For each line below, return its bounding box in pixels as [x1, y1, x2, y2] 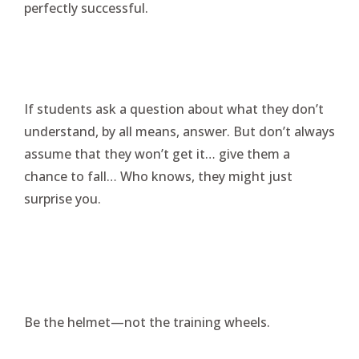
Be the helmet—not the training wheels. [24, 313, 270, 331]
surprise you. [24, 190, 101, 208]
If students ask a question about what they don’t [24, 100, 324, 118]
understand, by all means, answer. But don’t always [24, 123, 335, 140]
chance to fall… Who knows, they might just [24, 167, 292, 185]
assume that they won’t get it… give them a [24, 145, 290, 163]
